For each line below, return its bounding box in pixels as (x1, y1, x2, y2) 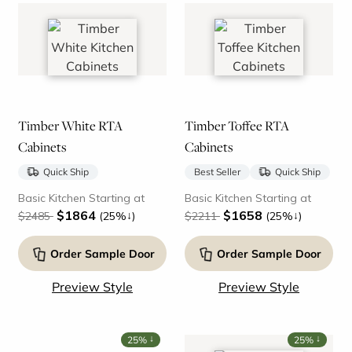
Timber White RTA (17, 115, 123, 135)
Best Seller (193, 165, 240, 178)
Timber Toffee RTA (184, 115, 289, 135)
